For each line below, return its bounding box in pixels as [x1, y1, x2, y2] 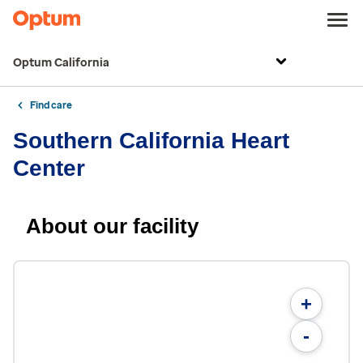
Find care [30, 100, 72, 111]
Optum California [13, 56, 109, 70]
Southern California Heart [13, 128, 289, 153]
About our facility [26, 214, 199, 238]
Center [13, 156, 85, 181]
